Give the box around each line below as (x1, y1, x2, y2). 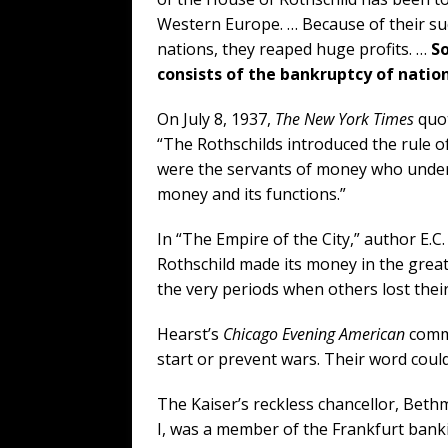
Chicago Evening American (223, 322, 405, 345)
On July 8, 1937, (157, 107, 275, 130)
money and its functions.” (157, 182, 346, 205)
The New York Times (275, 107, 414, 130)
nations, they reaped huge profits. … (157, 37, 431, 60)
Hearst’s (157, 322, 223, 345)
